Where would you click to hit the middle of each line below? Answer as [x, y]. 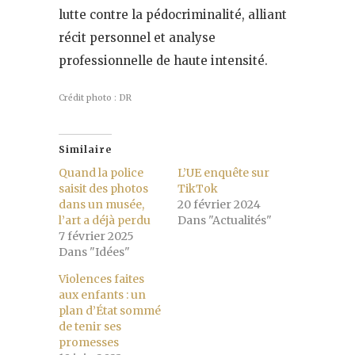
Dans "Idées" [94, 252]
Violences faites [101, 279]
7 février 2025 [96, 236]
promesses [89, 342]
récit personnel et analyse [137, 37]
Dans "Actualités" [225, 220]
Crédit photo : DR [95, 97]
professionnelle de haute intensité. [163, 60]
